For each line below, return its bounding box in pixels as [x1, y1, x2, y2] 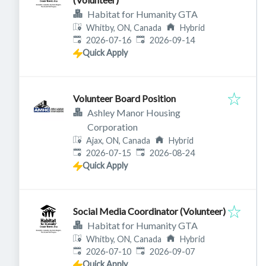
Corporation [87, 121, 138, 133]
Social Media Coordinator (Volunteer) [73, 205, 226, 217]
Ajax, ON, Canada [86, 135, 151, 146]
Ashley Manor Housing [87, 107, 180, 119]
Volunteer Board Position [73, 93, 176, 104]
